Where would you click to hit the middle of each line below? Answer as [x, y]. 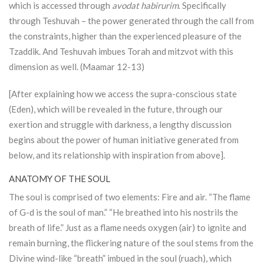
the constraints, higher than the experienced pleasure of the [125, 36]
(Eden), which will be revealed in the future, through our [116, 109]
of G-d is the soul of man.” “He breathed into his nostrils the [123, 212]
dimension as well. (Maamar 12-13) [77, 67]
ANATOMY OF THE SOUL [60, 179]
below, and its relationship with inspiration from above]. [117, 155]
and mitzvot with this [192, 52]
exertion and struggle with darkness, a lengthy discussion [120, 125]
